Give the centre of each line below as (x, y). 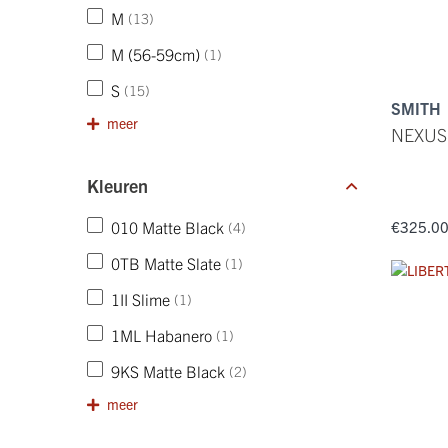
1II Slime (140, 299)
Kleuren (117, 185)
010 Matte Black (167, 227)
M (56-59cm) (155, 54)
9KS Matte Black (168, 371)
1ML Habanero (161, 335)
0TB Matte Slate (166, 263)
